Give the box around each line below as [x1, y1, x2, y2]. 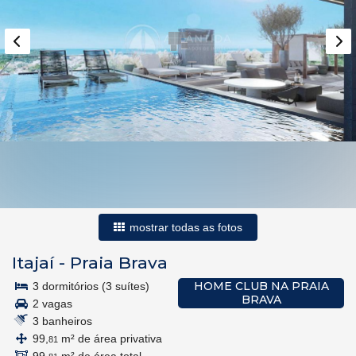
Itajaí [12, 253, 54, 273]
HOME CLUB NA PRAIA [193, 279, 329, 293]
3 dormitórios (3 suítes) [29, 280, 149, 292]
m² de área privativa [58, 332, 162, 345]
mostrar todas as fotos [126, 221, 242, 234]
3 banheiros [29, 315, 92, 327]
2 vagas [29, 297, 72, 310]
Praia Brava [70, 253, 168, 273]
